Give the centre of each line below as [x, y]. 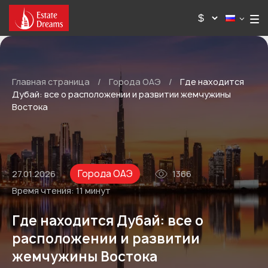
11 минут [92, 191]
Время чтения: [43, 191]
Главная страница [51, 82]
